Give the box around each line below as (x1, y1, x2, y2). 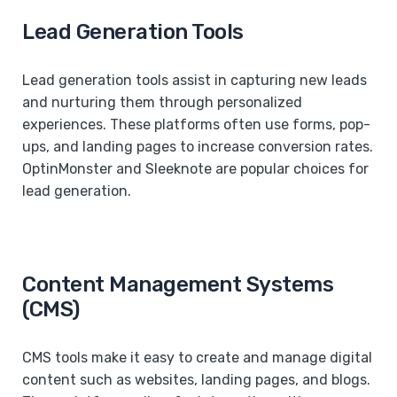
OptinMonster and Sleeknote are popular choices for (22, 160, 369, 177)
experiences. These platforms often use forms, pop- (22, 115, 370, 133)
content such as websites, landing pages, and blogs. (22, 370, 370, 388)
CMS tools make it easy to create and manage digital (22, 348, 372, 366)
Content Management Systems (22, 271, 334, 297)
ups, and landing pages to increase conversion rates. (22, 137, 373, 155)
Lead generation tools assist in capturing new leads (22, 71, 367, 89)
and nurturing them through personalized (22, 93, 302, 111)
